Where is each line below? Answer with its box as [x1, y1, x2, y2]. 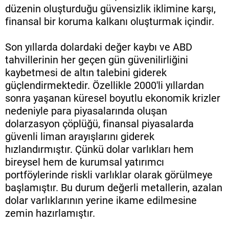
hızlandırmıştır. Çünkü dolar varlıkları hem [5, 143, 194, 156]
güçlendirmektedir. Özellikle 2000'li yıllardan [5, 79, 204, 92]
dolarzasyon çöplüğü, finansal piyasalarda [5, 118, 194, 130]
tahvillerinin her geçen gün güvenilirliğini [5, 54, 188, 66]
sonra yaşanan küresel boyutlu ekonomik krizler [5, 92, 220, 105]
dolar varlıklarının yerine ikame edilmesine [5, 194, 197, 207]
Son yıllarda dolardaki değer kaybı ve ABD [5, 41, 192, 54]
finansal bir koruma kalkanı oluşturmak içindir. [5, 15, 214, 28]
